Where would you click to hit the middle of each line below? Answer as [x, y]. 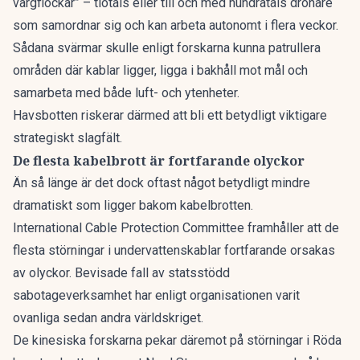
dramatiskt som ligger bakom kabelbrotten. [133, 205]
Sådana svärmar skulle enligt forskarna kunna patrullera [167, 48]
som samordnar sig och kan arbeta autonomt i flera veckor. [176, 25]
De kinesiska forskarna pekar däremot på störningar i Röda [177, 340]
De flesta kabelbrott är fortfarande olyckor [159, 161]
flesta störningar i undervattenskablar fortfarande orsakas [174, 250]
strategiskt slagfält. [67, 138]
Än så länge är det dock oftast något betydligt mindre [162, 183]
